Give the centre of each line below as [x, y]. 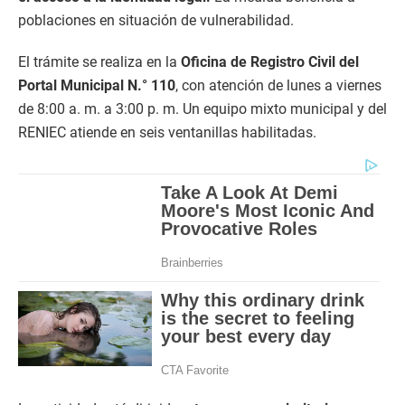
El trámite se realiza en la [99, 61]
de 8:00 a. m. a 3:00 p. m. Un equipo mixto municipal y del [202, 108]
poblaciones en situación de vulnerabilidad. [156, 20]
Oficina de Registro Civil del [270, 61]
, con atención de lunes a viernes [278, 85]
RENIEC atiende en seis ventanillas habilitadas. [167, 132]
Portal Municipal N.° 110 [97, 85]
